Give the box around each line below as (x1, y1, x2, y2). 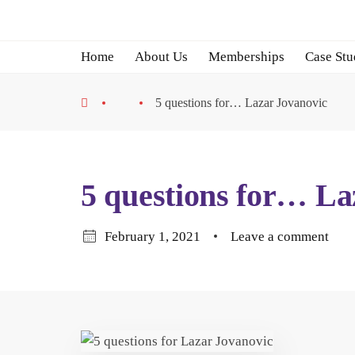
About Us (135, 49, 188, 64)
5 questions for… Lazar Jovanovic (155, 96, 327, 109)
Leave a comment (231, 229, 329, 244)
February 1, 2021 (105, 229, 200, 244)
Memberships (208, 49, 284, 64)
